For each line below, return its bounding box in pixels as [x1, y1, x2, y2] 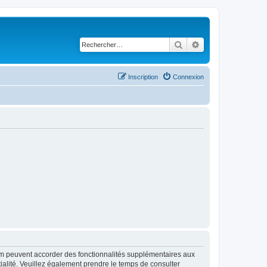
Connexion [173, 73, 204, 80]
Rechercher [183, 39, 224, 49]
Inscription [128, 73, 158, 80]
